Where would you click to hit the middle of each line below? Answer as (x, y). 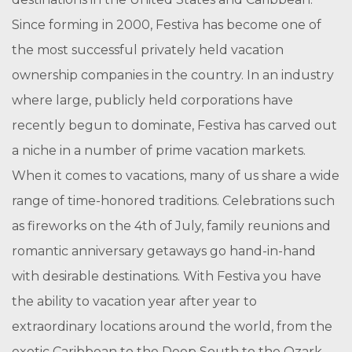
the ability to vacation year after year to (134, 301)
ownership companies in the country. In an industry (173, 75)
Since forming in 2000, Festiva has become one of (167, 25)
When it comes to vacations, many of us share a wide (176, 176)
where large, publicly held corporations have (152, 100)
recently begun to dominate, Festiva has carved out (174, 125)
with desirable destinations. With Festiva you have (167, 276)
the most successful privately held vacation (148, 50)
